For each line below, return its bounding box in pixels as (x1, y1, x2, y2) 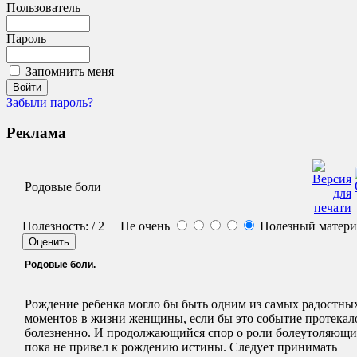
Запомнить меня (25, 64, 114, 78)
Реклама (6, 124, 66, 142)
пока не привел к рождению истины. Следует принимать (25, 340, 337, 355)
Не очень (120, 219, 173, 233)
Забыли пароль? (6, 95, 93, 109)
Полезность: (22, 219, 88, 233)
